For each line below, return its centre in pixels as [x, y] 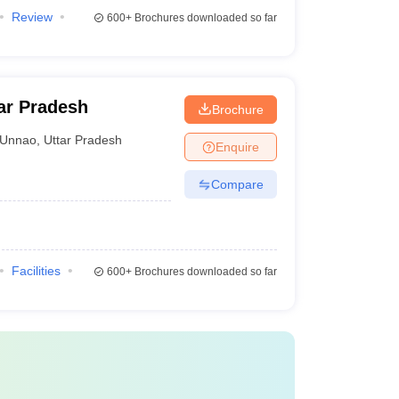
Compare [237, 184]
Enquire [237, 147]
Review [32, 17]
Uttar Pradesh [83, 139]
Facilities [36, 271]
